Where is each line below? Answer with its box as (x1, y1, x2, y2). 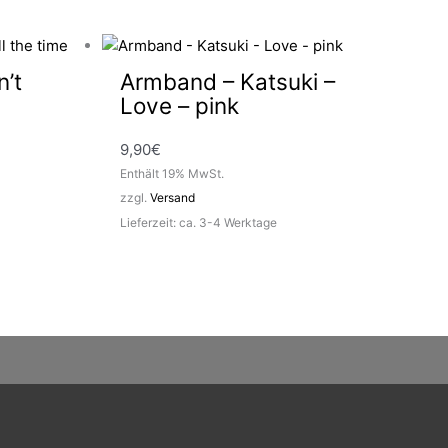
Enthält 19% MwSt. (120, 166, 225, 182)
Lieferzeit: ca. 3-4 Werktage (120, 215, 278, 231)
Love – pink (120, 92, 240, 120)
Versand (150, 190, 196, 206)
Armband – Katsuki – (120, 68, 336, 96)
